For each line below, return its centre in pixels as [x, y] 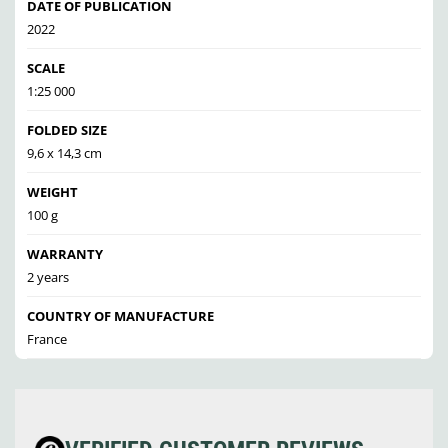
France [47, 339]
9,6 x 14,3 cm [64, 153]
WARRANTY [65, 254]
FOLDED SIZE [67, 130]
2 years [48, 277]
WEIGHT [52, 192]
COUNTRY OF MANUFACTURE [120, 316]
